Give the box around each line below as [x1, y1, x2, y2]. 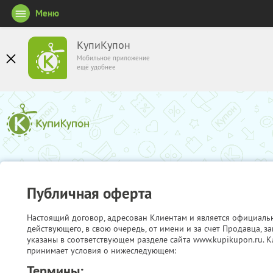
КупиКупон [77, 38, 130, 52]
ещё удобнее [77, 63, 116, 71]
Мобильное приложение [77, 54, 150, 62]
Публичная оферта [27, 183, 152, 203]
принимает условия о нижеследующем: [27, 245, 176, 256]
